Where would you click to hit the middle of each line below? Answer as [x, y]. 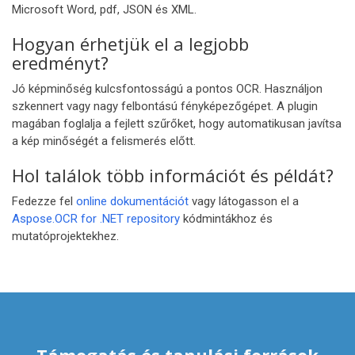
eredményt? [60, 63]
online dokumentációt [132, 201]
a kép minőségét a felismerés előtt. [104, 141]
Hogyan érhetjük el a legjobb [130, 44]
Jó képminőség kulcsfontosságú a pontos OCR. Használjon [167, 89]
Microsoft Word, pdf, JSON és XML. [104, 10]
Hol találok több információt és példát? [173, 175]
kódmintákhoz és [226, 219]
